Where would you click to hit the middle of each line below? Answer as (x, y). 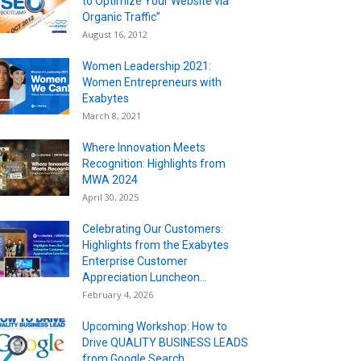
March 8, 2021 (112, 115)
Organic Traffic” (121, 17)
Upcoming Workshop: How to (155, 326)
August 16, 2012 (115, 34)
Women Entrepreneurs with (152, 82)
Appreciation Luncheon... (145, 277)
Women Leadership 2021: (147, 66)
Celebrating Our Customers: (153, 228)
